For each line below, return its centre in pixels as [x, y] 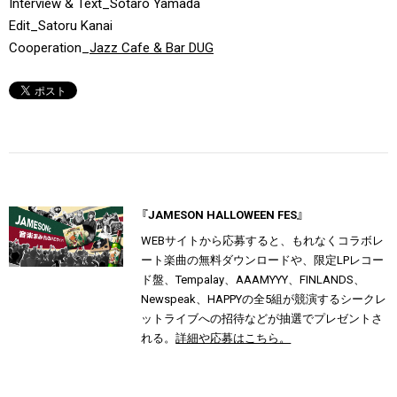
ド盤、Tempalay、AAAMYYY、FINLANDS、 [253, 280]
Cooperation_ [49, 48]
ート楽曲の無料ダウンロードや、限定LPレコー [263, 261]
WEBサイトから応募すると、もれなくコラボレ [263, 241]
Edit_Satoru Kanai [61, 26]
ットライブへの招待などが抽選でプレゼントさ [262, 319]
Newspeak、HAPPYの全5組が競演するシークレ [264, 300]
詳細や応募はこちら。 [234, 339]
